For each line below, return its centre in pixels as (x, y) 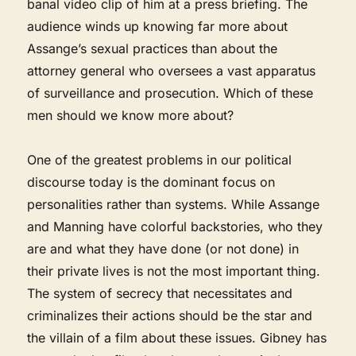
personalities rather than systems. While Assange (174, 204)
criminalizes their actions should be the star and (170, 315)
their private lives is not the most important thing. (174, 271)
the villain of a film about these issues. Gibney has (177, 337)
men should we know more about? (131, 115)
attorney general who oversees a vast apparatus (172, 70)
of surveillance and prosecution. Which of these (170, 93)
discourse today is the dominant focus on (151, 182)
